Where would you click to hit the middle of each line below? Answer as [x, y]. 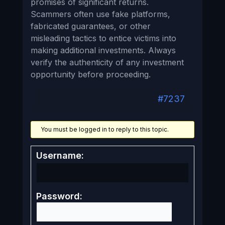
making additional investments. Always [103, 50]
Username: [60, 155]
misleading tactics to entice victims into [103, 38]
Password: [59, 196]
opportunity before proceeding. [90, 74]
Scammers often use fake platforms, [100, 14]
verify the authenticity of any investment [107, 62]
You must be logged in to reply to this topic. [104, 129]
